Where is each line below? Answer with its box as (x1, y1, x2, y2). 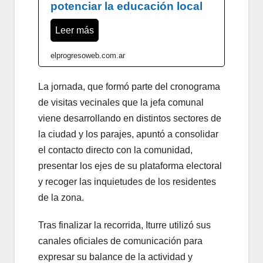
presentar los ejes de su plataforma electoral (38, 161, 222, 171)
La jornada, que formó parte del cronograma (38, 82, 220, 92)
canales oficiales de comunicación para (38, 236, 203, 247)
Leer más (55, 25, 94, 36)
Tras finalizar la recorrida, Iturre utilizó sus (38, 220, 211, 231)
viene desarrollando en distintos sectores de (38, 113, 221, 124)
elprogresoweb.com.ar (50, 51, 125, 60)
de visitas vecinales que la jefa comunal (38, 97, 204, 108)
